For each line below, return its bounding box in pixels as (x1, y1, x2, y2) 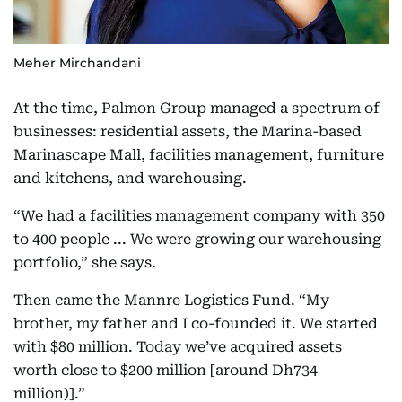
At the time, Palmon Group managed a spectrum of (13, 100, 380, 118)
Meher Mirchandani (13, 55, 141, 72)
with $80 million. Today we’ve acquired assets (13, 338, 342, 356)
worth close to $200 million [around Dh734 (13, 362, 318, 380)
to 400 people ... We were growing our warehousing (13, 231, 381, 249)
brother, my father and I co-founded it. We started (13, 315, 378, 333)
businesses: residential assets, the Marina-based (13, 123, 362, 141)
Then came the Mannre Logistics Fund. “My (13, 292, 329, 310)
